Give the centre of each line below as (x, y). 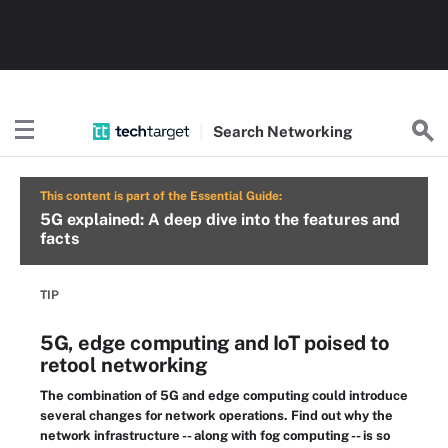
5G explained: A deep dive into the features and (220, 219)
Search (240, 131)
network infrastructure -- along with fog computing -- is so (215, 435)
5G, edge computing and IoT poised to (215, 343)
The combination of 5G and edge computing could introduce (224, 395)
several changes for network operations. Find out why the (216, 415)
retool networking (124, 365)
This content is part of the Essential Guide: (161, 196)
